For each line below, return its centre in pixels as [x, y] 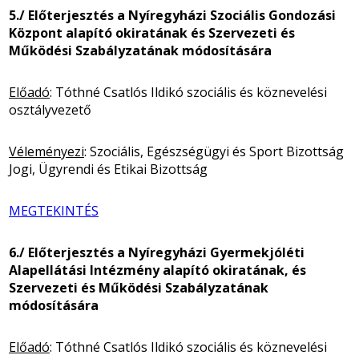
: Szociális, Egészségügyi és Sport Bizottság [214, 151]
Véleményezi [46, 151]
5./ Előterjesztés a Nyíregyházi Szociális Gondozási [172, 15]
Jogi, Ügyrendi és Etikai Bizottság [108, 169]
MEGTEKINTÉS [54, 210]
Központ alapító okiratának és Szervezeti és [152, 32]
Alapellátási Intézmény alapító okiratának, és [157, 270]
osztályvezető [50, 109]
